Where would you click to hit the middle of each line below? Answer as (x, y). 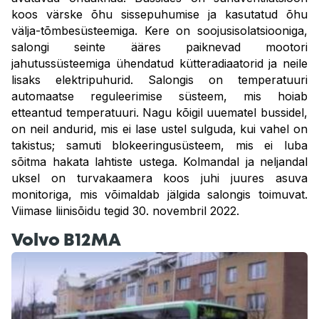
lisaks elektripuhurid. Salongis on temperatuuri (159, 80)
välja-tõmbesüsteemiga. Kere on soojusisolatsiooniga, (159, 31)
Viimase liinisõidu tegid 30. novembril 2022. (125, 211)
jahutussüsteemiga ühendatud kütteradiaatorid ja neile (159, 63)
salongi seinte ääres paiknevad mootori (159, 47)
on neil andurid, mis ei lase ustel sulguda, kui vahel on (159, 129)
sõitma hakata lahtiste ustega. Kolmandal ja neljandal (159, 162)
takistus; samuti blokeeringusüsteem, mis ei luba (159, 145)
